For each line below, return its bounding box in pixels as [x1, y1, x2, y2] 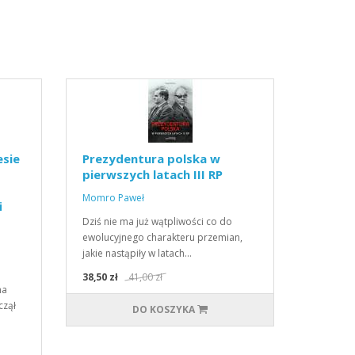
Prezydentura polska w [82, 150, 221, 166]
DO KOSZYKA [132, 302, 196, 316]
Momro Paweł [82, 190, 145, 204]
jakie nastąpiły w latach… [82, 246, 193, 260]
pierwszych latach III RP [82, 166, 223, 182]
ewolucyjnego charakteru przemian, [82, 230, 243, 244]
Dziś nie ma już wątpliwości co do [82, 214, 233, 228]
